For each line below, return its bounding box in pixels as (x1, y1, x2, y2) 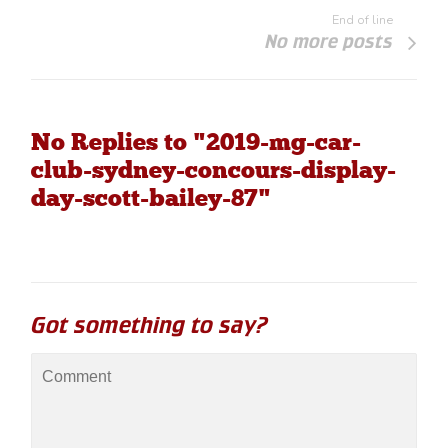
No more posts (264, 30, 393, 53)
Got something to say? (31, 311, 269, 339)
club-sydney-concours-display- (31, 155, 397, 184)
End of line (331, 11, 393, 29)
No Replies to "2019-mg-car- (31, 127, 362, 156)
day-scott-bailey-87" (31, 183, 272, 212)
